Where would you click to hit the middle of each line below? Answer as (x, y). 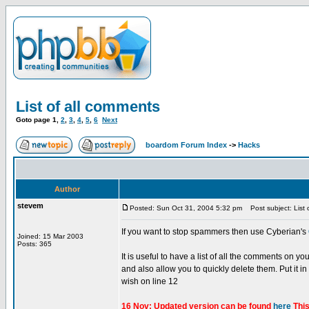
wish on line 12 (150, 281)
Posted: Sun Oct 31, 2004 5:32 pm (186, 208)
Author (67, 189)
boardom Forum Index (186, 145)
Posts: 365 (34, 244)
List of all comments (88, 107)
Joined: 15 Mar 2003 (50, 236)
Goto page (34, 120)
